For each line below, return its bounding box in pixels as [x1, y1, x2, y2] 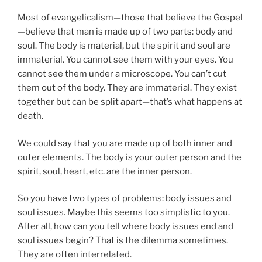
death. [18, 111, 43, 122]
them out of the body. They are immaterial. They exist [18, 82, 237, 94]
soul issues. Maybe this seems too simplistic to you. [18, 207, 230, 218]
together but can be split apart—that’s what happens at [18, 96, 242, 108]
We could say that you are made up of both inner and [18, 137, 232, 149]
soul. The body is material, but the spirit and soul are [18, 40, 230, 51]
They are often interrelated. [18, 249, 132, 260]
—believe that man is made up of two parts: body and [18, 26, 233, 37]
